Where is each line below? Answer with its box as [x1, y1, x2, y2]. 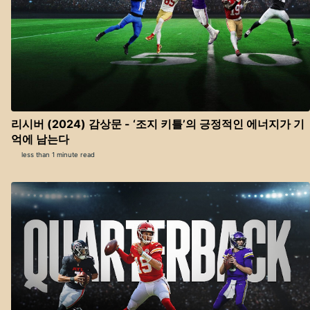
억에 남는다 [11, 132, 69, 147]
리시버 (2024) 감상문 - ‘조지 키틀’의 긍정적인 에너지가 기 [11, 117, 304, 131]
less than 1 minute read [19, 151, 95, 159]
